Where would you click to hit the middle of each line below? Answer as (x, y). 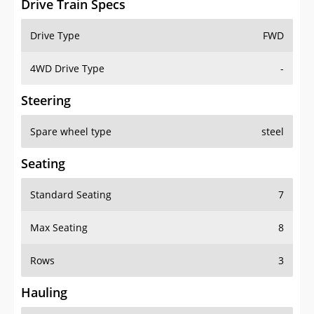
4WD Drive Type (67, 69)
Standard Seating (71, 195)
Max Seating (59, 228)
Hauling (44, 293)
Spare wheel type (71, 132)
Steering (46, 101)
